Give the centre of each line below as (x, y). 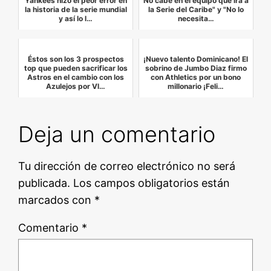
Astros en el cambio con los (76, 77)
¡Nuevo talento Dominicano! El (196, 59)
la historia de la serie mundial (76, 9)
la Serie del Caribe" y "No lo (196, 9)
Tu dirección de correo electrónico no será (127, 166)
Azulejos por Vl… (76, 86)
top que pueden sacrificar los (76, 68)
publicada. (44, 183)
